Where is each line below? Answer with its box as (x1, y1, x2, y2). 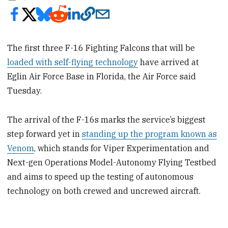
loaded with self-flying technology (7, 56, 138, 67)
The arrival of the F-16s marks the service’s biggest (7, 114, 206, 125)
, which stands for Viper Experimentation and (34, 142, 210, 153)
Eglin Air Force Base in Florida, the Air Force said (7, 71, 196, 81)
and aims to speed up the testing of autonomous (7, 171, 194, 182)
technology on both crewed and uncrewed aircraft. (7, 185, 201, 196)
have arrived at (138, 56, 199, 67)
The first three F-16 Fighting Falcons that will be (7, 42, 195, 53)
